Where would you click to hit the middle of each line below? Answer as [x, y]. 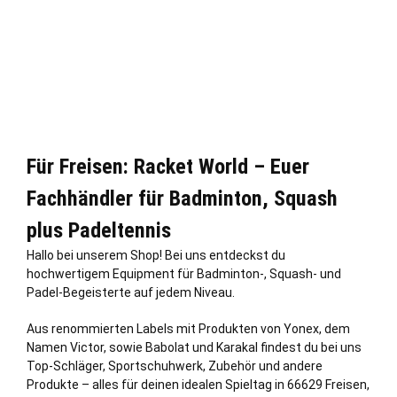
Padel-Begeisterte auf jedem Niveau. [131, 292]
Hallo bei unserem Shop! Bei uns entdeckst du [156, 255]
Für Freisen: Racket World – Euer [168, 166]
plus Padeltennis [99, 230]
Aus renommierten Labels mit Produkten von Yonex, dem [188, 328]
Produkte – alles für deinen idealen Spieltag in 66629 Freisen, [198, 384]
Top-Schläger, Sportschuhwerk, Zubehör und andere [175, 366]
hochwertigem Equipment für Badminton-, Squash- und [184, 273]
